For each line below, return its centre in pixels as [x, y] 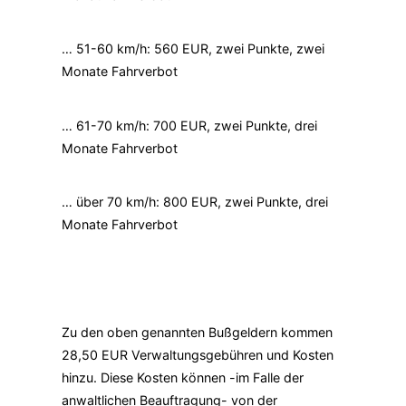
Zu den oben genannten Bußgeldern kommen [197, 332]
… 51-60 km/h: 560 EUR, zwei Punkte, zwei [193, 49]
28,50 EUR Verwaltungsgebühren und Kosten [198, 354]
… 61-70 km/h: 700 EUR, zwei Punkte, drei [189, 125]
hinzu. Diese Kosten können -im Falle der [183, 377]
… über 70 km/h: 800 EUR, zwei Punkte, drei [195, 201]
